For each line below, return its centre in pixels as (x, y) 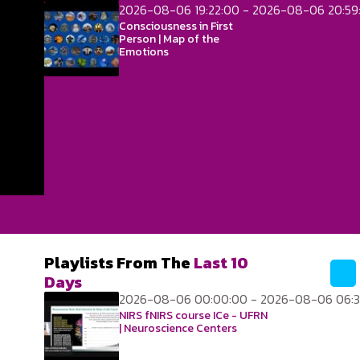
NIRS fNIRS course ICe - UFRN (193, 315)
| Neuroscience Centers (178, 328)
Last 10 (221, 263)
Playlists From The (119, 263)
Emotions (144, 52)
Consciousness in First (176, 26)
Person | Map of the (169, 39)
